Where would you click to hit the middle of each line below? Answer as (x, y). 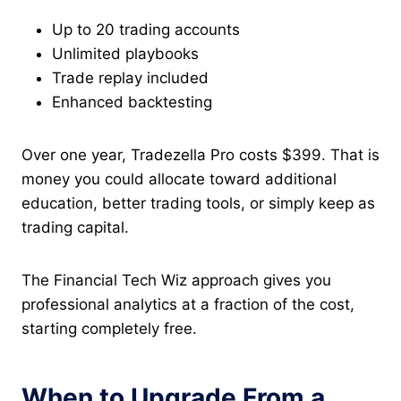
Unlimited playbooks (125, 53)
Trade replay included (130, 77)
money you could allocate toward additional (179, 179)
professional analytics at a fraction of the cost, (188, 304)
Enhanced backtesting (132, 102)
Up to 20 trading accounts (146, 29)
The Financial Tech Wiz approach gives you (176, 280)
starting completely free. (109, 328)
